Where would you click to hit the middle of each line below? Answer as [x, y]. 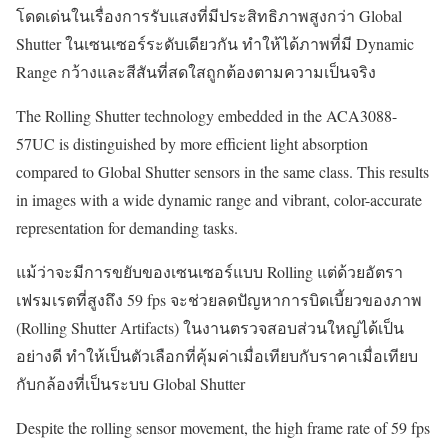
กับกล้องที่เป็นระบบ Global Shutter [130, 384]
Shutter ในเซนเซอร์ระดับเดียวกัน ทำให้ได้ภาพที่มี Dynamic [215, 44]
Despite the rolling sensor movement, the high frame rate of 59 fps [223, 428]
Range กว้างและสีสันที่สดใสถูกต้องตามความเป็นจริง [196, 72]
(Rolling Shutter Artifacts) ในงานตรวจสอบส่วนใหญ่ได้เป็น [210, 328]
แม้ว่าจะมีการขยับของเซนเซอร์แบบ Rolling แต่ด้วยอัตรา [209, 272]
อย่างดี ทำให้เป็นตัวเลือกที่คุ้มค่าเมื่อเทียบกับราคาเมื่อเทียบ [217, 356]
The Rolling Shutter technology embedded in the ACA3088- [206, 116]
